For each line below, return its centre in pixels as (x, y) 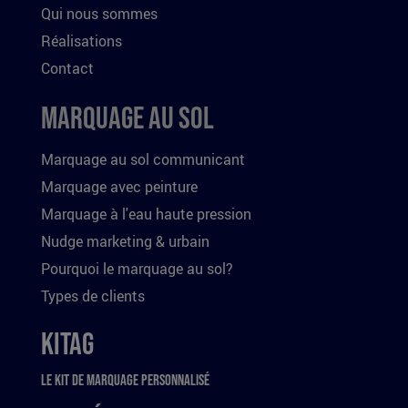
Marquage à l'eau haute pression (146, 214)
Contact (67, 68)
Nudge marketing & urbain (125, 241)
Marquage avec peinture (119, 187)
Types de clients (93, 296)
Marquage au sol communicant (143, 159)
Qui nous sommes (99, 14)
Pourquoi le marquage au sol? (137, 269)
